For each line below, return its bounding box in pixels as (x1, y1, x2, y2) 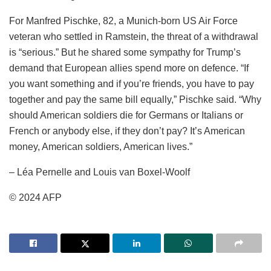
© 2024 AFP (9, 192, 62, 203)
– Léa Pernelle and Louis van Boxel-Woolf (9, 167, 190, 178)
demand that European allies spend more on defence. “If (9, 63, 249, 74)
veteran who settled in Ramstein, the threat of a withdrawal (9, 31, 258, 42)
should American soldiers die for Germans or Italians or (9, 110, 243, 121)
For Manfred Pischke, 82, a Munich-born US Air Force (9, 16, 238, 27)
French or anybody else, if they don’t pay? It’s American (9, 126, 245, 137)
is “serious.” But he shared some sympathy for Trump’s (9, 47, 241, 58)
